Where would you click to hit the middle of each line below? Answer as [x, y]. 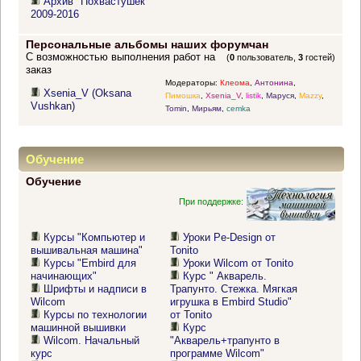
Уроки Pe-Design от [230, 238]
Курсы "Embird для [90, 263]
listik [253, 96]
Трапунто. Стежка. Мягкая [234, 289]
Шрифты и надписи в [95, 289]
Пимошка [183, 96]
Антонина [274, 83]
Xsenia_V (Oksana [88, 93]
